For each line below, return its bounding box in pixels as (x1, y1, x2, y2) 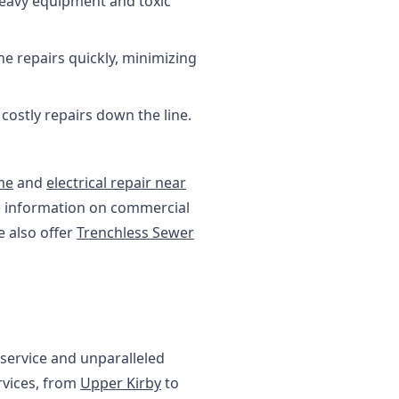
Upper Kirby (80, 373, 161, 393)
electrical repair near (46, 173, 186, 192)
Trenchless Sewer (77, 223, 194, 242)
